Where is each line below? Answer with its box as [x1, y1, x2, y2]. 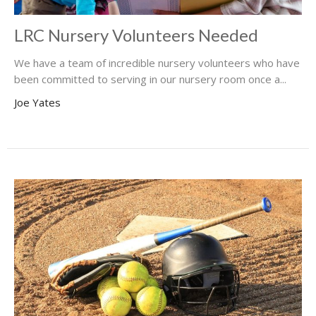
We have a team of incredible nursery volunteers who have [14, 55, 300, 70]
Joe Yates [14, 95, 61, 109]
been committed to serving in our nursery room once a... [14, 71, 286, 86]
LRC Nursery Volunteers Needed [14, 24, 258, 45]
